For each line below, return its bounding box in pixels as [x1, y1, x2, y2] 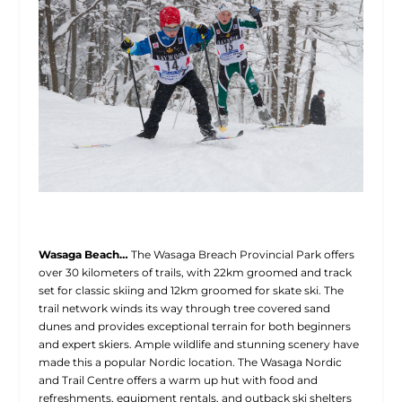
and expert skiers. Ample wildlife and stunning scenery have [38, 337, 359, 352]
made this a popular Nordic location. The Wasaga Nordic [38, 355, 342, 370]
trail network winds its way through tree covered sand [38, 301, 330, 316]
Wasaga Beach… [38, 248, 128, 262]
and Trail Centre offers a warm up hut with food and [38, 373, 318, 388]
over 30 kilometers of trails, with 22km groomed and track [38, 266, 352, 280]
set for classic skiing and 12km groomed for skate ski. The [38, 284, 344, 298]
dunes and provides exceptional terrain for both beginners [38, 319, 351, 334]
